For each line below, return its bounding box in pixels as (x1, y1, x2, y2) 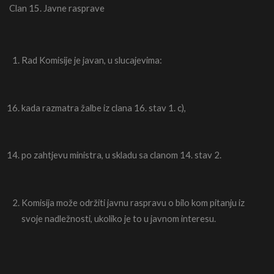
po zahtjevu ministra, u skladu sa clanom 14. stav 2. (21, 149, 221, 161)
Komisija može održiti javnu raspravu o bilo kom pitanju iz (21, 196, 245, 208)
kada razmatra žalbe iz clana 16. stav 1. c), (21, 102, 186, 113)
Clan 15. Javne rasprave (9, 2, 105, 13)
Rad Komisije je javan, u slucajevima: (21, 54, 162, 65)
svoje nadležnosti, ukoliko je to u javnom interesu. (21, 212, 216, 224)
